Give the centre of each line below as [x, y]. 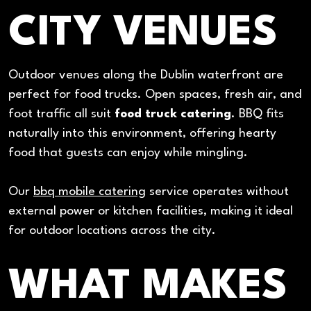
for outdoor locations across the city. [112, 231]
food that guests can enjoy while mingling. [128, 153]
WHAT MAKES [148, 287]
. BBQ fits [258, 114]
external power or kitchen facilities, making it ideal [151, 212]
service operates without [217, 192]
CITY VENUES [143, 33]
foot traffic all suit [61, 114]
